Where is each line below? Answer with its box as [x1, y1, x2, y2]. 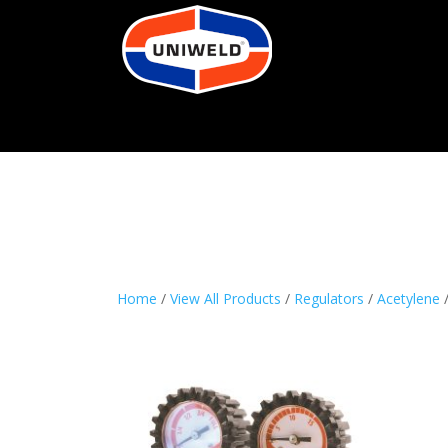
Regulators [294, 289, 364, 308]
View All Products [170, 289, 281, 308]
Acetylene [377, 289, 440, 308]
